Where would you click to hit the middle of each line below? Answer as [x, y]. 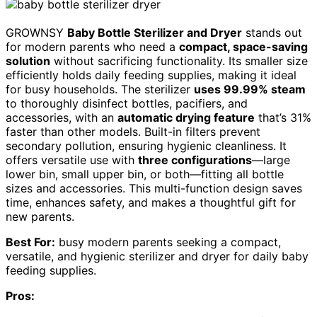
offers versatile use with [72, 160]
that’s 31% [283, 117]
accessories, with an [62, 117]
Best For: [30, 242]
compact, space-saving [243, 46]
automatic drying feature [186, 117]
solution [28, 60]
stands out [272, 32]
